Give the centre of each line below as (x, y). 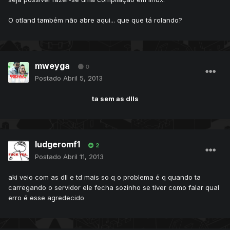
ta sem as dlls (115, 99)
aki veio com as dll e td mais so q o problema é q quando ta (104, 177)
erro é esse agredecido (46, 198)
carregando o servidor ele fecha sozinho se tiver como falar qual (114, 188)
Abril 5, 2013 (83, 78)
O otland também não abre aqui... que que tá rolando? (95, 20)
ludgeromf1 (57, 145)
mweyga (52, 66)
